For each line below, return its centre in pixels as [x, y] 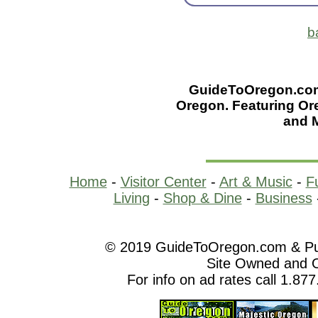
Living [131, 198]
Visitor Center [163, 182]
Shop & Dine [202, 198]
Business [284, 198]
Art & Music [256, 182]
